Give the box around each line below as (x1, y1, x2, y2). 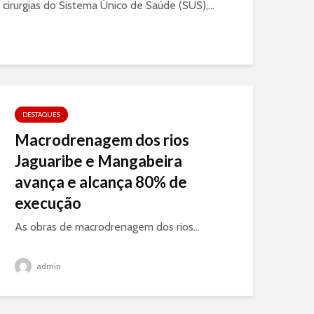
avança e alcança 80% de (15, 172, 187, 191)
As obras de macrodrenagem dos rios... (15, 220, 200, 233)
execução (15, 193, 81, 212)
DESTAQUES (22, 110, 60, 119)
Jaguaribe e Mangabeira (15, 151, 182, 170)
